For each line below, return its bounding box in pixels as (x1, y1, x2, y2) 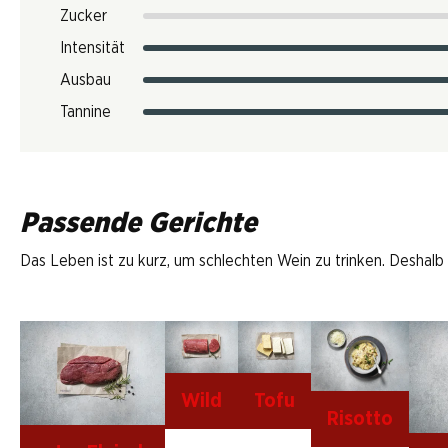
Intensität (60, 40, 125, 56)
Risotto (327, 409, 393, 429)
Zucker (60, 8, 107, 24)
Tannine (60, 104, 111, 120)
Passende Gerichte (20, 210, 257, 238)
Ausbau (60, 72, 111, 88)
